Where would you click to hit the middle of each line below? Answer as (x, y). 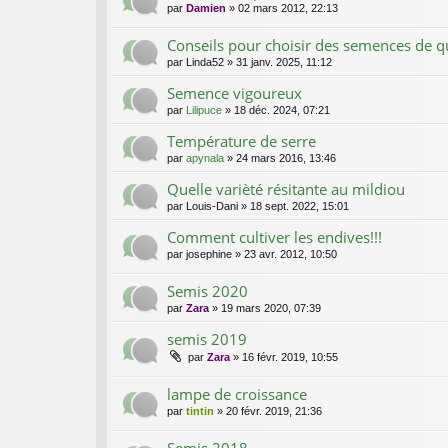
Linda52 (205, 62)
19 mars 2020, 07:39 (271, 308)
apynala (205, 158)
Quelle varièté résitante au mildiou (286, 189)
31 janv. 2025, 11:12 (284, 62)
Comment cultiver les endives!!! (274, 237)
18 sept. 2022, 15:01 (299, 206)
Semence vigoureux (234, 93)
